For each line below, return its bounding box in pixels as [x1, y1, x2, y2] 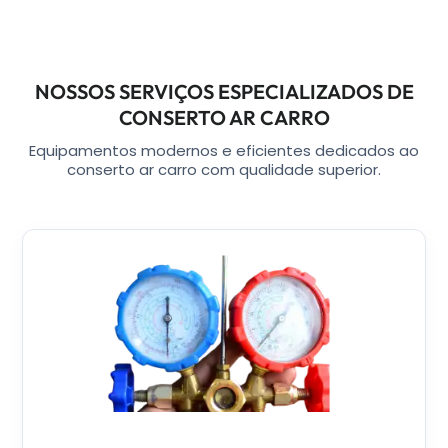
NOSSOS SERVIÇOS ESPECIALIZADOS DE [34, 79, 414, 105]
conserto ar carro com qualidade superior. [67, 159, 381, 181]
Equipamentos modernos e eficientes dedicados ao [29, 140, 419, 162]
